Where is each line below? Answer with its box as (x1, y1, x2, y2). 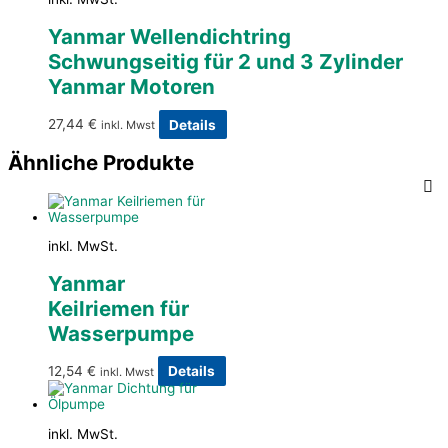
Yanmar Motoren (48, 74, 215, 100)
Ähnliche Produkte (8, 150, 194, 176)
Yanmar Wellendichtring (48, 24, 291, 50)
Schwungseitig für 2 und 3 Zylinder (48, 49, 403, 75)
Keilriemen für (48, 296, 189, 322)
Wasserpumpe (48, 321, 194, 347)
